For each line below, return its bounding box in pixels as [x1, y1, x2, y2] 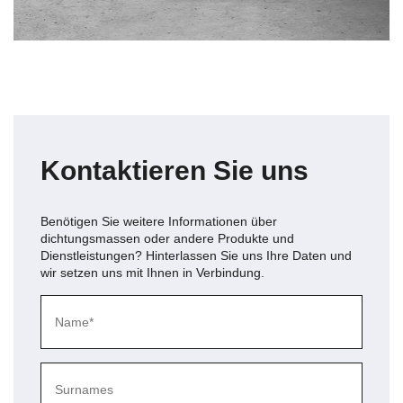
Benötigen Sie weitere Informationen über [40, 214, 277, 229]
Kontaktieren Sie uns [40, 156, 309, 186]
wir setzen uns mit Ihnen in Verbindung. [40, 265, 264, 281]
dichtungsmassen [40, 231, 140, 246]
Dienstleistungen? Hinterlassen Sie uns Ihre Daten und [40, 248, 352, 264]
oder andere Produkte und [140, 231, 294, 246]
